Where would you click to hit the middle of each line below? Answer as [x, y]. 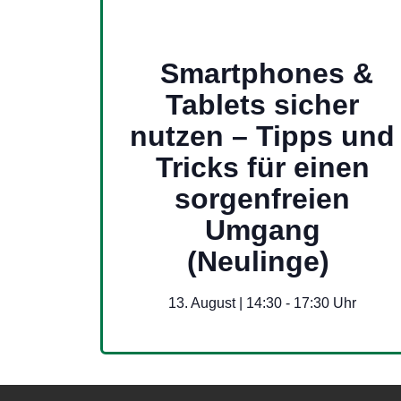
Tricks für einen [262, 167]
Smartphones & [267, 73]
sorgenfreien [263, 198]
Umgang [262, 230]
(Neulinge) [258, 261]
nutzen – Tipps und [263, 136]
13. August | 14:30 [226, 303]
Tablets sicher [263, 104]
